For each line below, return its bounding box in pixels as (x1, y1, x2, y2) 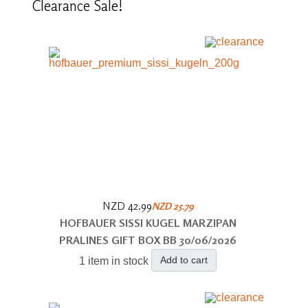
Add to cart (160, 254, 208, 265)
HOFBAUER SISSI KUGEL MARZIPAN (59, 215, 236, 230)
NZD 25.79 (151, 199, 194, 212)
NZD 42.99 (102, 198, 152, 212)
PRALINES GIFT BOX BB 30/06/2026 (59, 232, 237, 247)
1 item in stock (79, 254, 149, 267)
